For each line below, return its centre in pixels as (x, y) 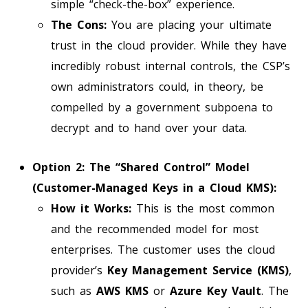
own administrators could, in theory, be (157, 86)
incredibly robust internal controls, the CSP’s (170, 66)
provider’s (79, 270)
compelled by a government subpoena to (162, 107)
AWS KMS (122, 290)
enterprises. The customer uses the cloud (163, 249)
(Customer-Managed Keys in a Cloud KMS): (154, 187)
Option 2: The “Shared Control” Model (141, 167)
